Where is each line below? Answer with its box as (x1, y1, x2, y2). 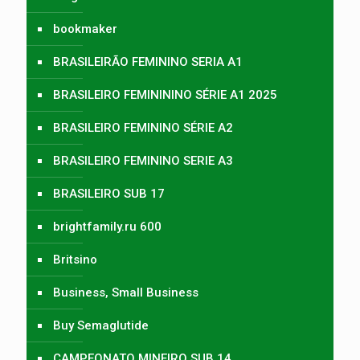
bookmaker (53, 21, 117, 36)
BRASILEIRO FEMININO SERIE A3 (53, 153, 233, 168)
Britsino (53, 252, 97, 267)
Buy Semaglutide (53, 317, 149, 333)
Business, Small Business (53, 284, 198, 300)
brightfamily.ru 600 (53, 219, 162, 234)
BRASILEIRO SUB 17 (53, 186, 165, 201)
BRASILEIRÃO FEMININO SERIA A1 (53, 54, 243, 69)
